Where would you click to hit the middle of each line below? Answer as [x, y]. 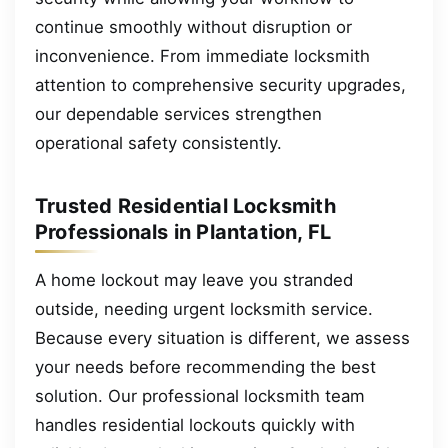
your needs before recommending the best [205, 366]
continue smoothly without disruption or [193, 26]
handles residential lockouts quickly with [195, 424]
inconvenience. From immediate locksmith [202, 55]
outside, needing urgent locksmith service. [204, 308]
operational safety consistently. [158, 142]
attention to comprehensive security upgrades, [220, 84]
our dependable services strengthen [178, 113]
